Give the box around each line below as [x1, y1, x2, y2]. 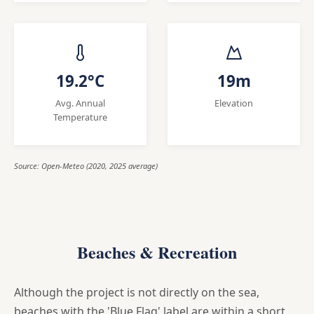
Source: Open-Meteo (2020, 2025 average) [14, 160, 158, 171]
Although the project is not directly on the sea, [14, 284, 259, 300]
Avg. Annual [55, 96, 105, 109]
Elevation [214, 96, 253, 109]
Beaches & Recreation [77, 239, 237, 264]
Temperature [53, 110, 107, 123]
